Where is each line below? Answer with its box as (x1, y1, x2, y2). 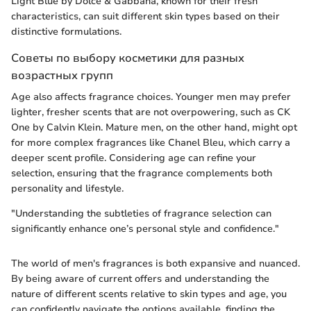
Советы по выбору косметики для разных (11, 50, 244, 67)
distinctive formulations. (11, 25, 121, 39)
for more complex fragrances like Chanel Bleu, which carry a (11, 136, 290, 150)
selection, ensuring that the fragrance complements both (11, 167, 272, 180)
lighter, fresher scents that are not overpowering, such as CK (11, 106, 290, 119)
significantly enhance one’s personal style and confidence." (11, 222, 279, 236)
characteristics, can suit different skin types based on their (11, 10, 280, 24)
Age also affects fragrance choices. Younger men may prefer (11, 90, 291, 104)
